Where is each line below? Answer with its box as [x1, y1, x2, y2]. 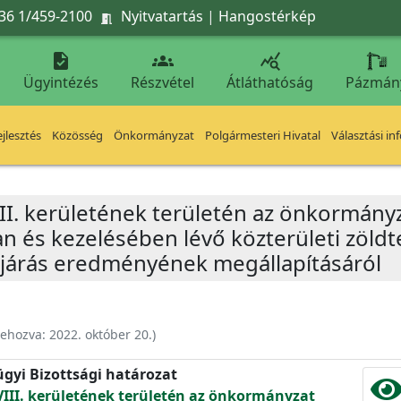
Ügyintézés [23, 73, 98, 92]
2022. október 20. [49, 326, 152, 343]
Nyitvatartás [121, 5, 203, 26]
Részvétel [131, 73, 194, 92]
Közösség [52, 127, 103, 143]
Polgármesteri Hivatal [205, 127, 320, 143]
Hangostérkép [218, 5, 316, 26]
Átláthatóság [226, 73, 313, 92]
